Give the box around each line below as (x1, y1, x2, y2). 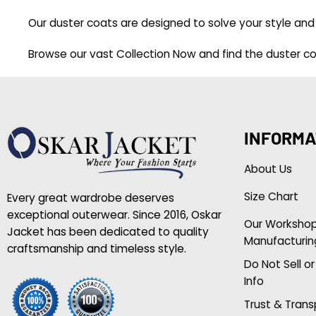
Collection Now (114, 47, 196, 62)
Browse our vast (28, 47, 114, 62)
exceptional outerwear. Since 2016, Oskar (6, 207, 221, 223)
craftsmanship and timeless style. (6, 241, 186, 257)
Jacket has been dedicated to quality (6, 224, 209, 240)
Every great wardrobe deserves (6, 190, 174, 206)
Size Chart (243, 189, 298, 205)
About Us (243, 162, 292, 177)
